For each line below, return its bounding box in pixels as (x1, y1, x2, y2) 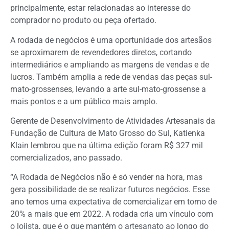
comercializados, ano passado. (10, 153, 122, 163)
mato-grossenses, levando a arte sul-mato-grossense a (10, 84, 206, 94)
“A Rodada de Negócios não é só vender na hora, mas (10, 172, 202, 182)
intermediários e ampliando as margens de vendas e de (10, 59, 209, 70)
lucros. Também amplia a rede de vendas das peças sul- (10, 72, 212, 82)
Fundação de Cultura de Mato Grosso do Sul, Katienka (10, 128, 205, 138)
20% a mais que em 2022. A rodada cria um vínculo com (10, 209, 213, 219)
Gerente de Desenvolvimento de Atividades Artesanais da (10, 116, 215, 126)
